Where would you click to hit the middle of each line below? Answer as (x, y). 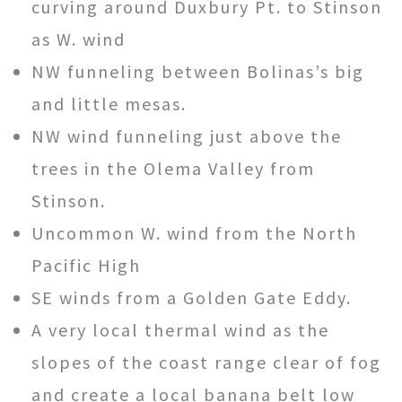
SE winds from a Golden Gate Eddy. (192, 297)
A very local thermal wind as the (180, 329)
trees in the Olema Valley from (173, 168)
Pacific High (86, 265)
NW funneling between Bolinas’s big (198, 71)
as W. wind (79, 39)
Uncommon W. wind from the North (194, 232)
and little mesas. (109, 103)
